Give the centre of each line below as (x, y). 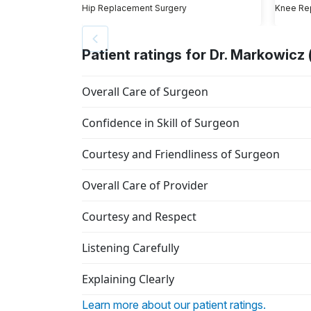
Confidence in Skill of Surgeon (161, 123)
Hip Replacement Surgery (134, 8)
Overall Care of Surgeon (145, 92)
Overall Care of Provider (145, 186)
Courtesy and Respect (139, 217)
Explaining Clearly (128, 279)
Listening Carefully (131, 248)
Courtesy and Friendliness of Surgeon (181, 154)
